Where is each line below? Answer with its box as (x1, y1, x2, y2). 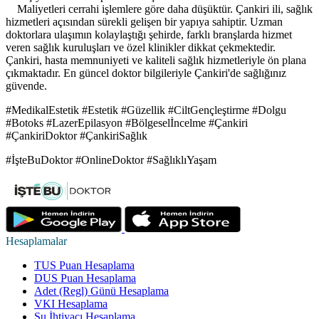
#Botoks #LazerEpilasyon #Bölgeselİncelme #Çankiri (6, 117, 248, 130)
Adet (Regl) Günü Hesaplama (34, 285, 169, 298)
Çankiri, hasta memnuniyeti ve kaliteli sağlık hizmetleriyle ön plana (6, 54, 306, 67)
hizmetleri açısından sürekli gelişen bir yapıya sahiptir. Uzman (6, 16, 283, 28)
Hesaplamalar (6, 235, 67, 248)
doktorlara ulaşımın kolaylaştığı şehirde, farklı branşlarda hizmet (6, 28, 292, 41)
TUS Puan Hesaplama (34, 259, 135, 272)
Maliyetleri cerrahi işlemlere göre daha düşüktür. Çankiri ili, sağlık (6, 3, 313, 16)
